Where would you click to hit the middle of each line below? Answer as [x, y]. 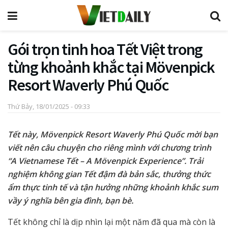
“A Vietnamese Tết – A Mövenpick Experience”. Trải [105, 161]
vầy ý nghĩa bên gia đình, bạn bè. [70, 200]
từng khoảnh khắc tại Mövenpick [111, 67]
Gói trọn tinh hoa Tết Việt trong [105, 49]
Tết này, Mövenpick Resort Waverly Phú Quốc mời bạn [113, 134]
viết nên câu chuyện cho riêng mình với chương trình [109, 147]
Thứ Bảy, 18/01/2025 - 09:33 [49, 106]
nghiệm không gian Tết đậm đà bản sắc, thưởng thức [109, 174]
